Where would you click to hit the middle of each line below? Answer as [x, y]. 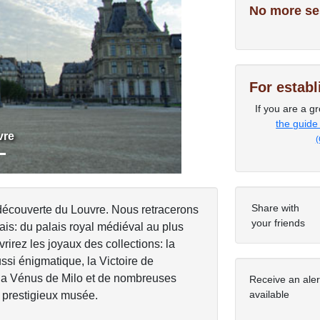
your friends [278, 223]
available [269, 294]
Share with [275, 208]
